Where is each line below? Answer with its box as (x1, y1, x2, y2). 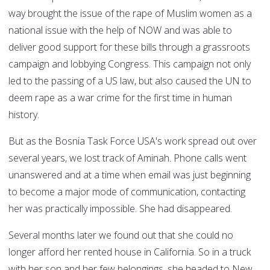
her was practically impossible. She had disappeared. (8, 202, 232, 216)
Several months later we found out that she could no (8, 228, 233, 242)
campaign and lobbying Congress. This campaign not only (8, 57, 251, 71)
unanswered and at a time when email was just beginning (8, 168, 251, 182)
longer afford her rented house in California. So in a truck (8, 245, 251, 259)
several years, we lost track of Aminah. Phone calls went (8, 151, 246, 165)
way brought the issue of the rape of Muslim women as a (8, 7, 252, 20)
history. (8, 108, 39, 122)
